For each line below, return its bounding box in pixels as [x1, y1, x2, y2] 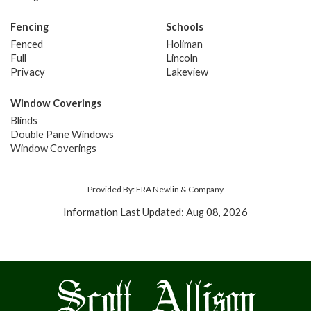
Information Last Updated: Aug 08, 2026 [63, 205, 248, 218]
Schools [166, 20, 203, 33]
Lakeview [166, 65, 208, 78]
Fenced [10, 37, 43, 50]
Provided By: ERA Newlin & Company [87, 183, 224, 194]
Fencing [10, 20, 49, 33]
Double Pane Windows [10, 128, 114, 140]
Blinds [10, 114, 37, 126]
